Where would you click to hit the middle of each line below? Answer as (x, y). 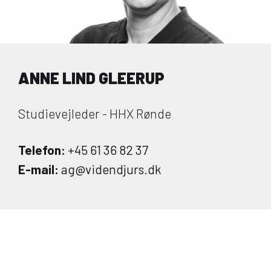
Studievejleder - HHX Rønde (95, 113)
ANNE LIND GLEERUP (91, 78)
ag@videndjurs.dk (110, 169)
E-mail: (38, 169)
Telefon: (42, 150)
